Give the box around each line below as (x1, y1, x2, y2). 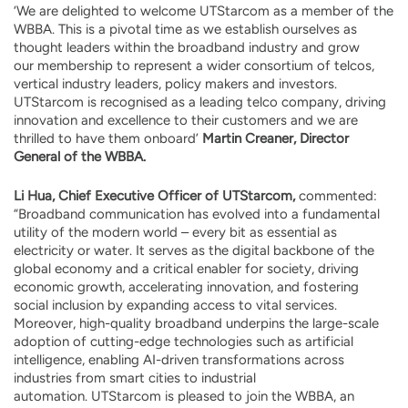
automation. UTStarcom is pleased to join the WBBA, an (14, 388, 354, 404)
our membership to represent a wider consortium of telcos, (14, 57, 374, 74)
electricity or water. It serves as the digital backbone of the (14, 242, 374, 259)
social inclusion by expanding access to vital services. (14, 297, 337, 313)
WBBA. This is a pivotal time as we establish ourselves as (14, 21, 357, 37)
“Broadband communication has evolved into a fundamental (14, 206, 380, 222)
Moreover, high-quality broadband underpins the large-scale (14, 315, 379, 331)
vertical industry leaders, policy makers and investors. (14, 76, 341, 92)
